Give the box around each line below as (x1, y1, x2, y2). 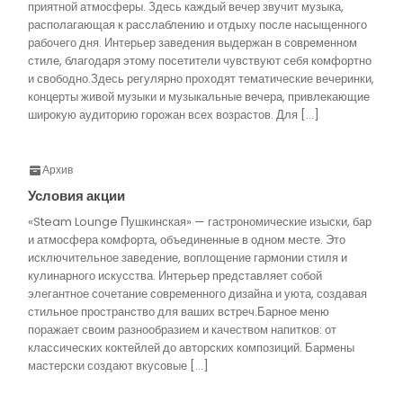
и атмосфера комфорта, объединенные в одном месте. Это (28, 231, 345, 248)
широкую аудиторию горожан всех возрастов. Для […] (28, 106, 319, 123)
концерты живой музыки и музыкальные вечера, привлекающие (28, 88, 370, 105)
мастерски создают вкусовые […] (28, 357, 209, 374)
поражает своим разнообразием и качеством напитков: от (28, 321, 336, 338)
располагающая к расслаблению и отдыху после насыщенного (28, 16, 367, 33)
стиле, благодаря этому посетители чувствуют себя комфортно (28, 52, 372, 69)
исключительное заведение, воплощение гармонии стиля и (28, 249, 347, 266)
